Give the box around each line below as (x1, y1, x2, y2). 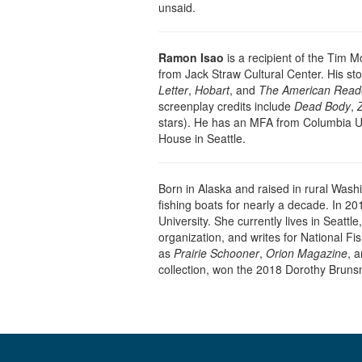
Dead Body (294, 98, 351, 115)
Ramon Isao (158, 49, 224, 66)
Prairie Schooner (174, 245, 259, 262)
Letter (158, 82, 188, 99)
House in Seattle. (158, 130, 246, 147)
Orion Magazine (266, 245, 347, 262)
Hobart (195, 82, 229, 99)
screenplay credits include (158, 98, 294, 115)
